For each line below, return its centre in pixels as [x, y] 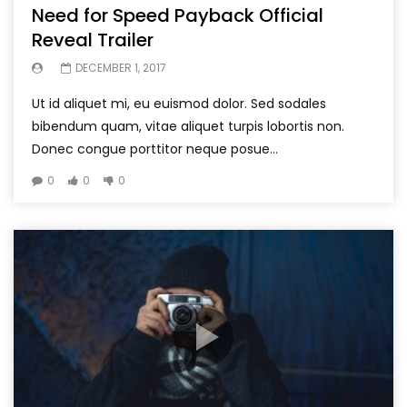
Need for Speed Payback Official [178, 15]
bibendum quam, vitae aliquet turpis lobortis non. [188, 126]
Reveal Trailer [93, 40]
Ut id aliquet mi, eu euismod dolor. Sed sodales [179, 103]
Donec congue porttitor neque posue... [155, 149]
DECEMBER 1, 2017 [121, 67]
